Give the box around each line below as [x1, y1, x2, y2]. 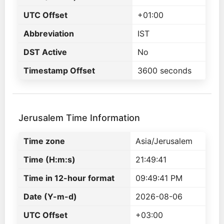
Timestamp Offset [23, 65, 95, 75]
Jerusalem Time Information [18, 112, 140, 123]
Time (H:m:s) [23, 154, 75, 164]
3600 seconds [137, 65, 191, 75]
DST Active [23, 47, 67, 57]
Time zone [23, 136, 65, 146]
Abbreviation [23, 28, 74, 38]
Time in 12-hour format [23, 173, 114, 183]
